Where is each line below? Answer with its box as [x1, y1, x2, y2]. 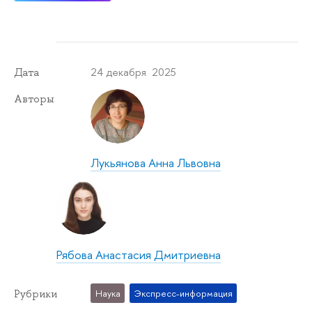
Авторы [14, 91, 54, 106]
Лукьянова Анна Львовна [91, 155, 221, 171]
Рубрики [14, 286, 57, 301]
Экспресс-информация [134, 287, 233, 300]
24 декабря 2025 [91, 64, 177, 79]
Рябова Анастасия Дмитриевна [56, 246, 221, 263]
